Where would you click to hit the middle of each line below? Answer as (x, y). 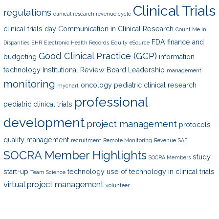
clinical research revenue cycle (92, 13)
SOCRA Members (169, 157)
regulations (27, 12)
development (44, 122)
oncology (96, 85)
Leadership (146, 70)
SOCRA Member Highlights (75, 155)
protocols (195, 124)
